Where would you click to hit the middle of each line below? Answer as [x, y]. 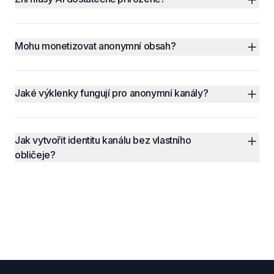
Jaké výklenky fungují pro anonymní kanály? [112, 93]
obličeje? [35, 155]
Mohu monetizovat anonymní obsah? [95, 46]
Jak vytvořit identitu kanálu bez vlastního [103, 140]
